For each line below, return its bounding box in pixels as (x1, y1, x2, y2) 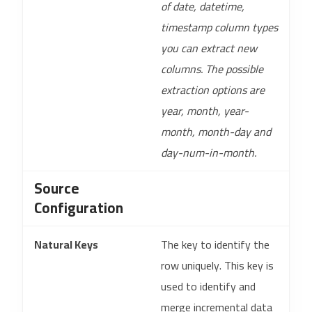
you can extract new (161, 38, 257, 58)
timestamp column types (161, 17, 278, 38)
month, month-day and (161, 121, 271, 142)
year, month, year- (161, 100, 249, 121)
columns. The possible (161, 58, 263, 79)
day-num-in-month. (161, 142, 256, 163)
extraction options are (161, 79, 265, 100)
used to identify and (161, 276, 256, 297)
